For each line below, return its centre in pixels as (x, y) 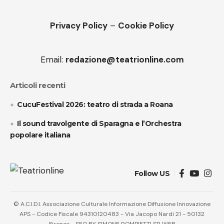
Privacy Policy (79, 26)
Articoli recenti (37, 85)
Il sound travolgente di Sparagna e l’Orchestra (99, 124)
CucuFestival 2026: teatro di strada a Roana (95, 105)
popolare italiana (40, 135)
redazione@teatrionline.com (124, 60)
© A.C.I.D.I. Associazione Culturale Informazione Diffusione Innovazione (112, 204)
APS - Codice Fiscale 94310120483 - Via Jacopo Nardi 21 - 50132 (112, 214)
